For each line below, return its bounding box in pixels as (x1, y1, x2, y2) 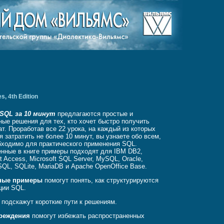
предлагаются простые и (55, 110, 133, 118)
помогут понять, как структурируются (42, 176, 159, 184)
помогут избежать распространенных (30, 212, 145, 220)
